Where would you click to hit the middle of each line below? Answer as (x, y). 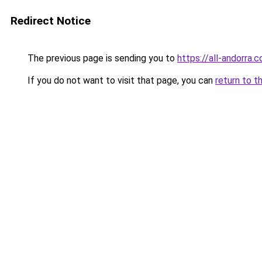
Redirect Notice (51, 21)
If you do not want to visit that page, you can (120, 80)
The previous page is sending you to (101, 58)
